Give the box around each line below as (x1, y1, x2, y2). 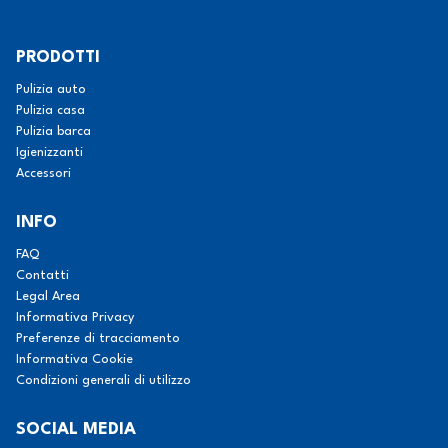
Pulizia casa (16, 104, 85, 117)
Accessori (16, 167, 71, 180)
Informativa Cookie (16, 353, 133, 366)
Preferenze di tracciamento (16, 332, 180, 345)
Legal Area (16, 290, 80, 303)
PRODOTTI (16, 49, 100, 66)
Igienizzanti (16, 146, 83, 159)
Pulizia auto (16, 83, 86, 96)
